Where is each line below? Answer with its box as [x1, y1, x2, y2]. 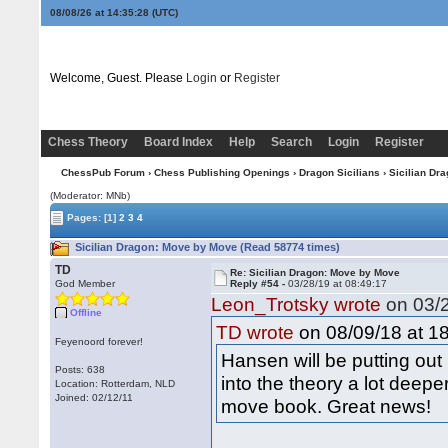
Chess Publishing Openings [153, 167, 290, 178]
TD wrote [216, 322, 295, 343]
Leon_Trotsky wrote [211, 294, 382, 315]
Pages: [64, 211, 105, 223]
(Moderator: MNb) [50, 190, 131, 201]
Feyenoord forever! [55, 336, 144, 347]
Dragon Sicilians [298, 167, 380, 178]
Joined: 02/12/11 [55, 392, 134, 403]
